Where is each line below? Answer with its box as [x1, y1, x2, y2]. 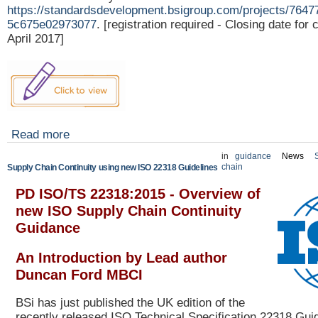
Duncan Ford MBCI [16, 267, 143, 283]
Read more [11, 128, 70, 142]
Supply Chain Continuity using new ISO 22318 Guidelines [7, 163, 218, 173]
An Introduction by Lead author [16, 250, 227, 266]
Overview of [179, 186, 261, 202]
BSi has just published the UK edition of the [16, 296, 245, 310]
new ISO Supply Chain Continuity [16, 203, 241, 219]
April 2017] [7, 32, 67, 46]
